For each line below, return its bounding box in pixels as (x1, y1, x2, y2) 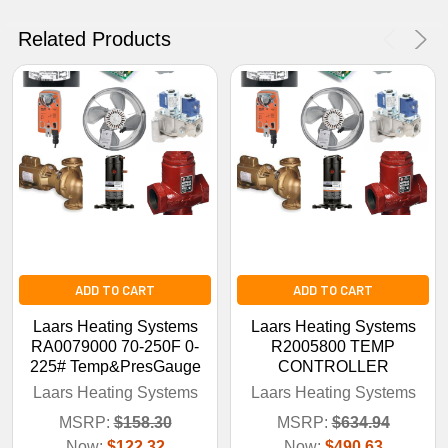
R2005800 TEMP (271, 337, 395, 355)
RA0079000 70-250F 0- (31, 337, 199, 355)
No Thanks (200, 10, 248, 21)
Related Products (18, 27, 171, 50)
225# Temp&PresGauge (29, 357, 201, 375)
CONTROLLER (277, 357, 389, 375)
